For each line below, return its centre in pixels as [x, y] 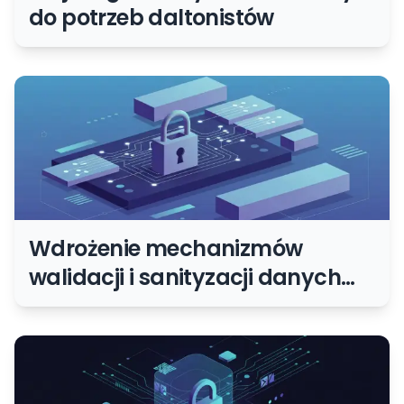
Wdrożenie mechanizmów [166, 248]
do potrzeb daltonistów [151, 18]
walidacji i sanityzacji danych [185, 277]
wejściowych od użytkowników [189, 306]
